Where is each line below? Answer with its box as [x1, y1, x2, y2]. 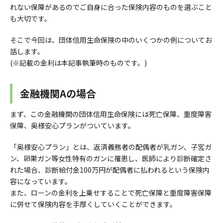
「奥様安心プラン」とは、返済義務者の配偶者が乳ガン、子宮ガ [10, 142, 212, 152]
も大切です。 [10, 13, 51, 24]
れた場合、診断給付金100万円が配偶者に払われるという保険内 [10, 165, 210, 175]
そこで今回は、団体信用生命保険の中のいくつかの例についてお [10, 35, 212, 45]
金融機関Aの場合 [20, 86, 96, 101]
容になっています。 [10, 176, 72, 187]
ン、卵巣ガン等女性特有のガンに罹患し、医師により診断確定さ [10, 153, 212, 164]
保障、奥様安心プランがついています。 [10, 120, 135, 131]
